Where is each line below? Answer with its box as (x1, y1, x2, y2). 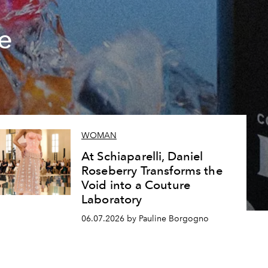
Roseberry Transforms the (81, 163, 223, 178)
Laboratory (81, 192, 142, 207)
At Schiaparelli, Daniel (81, 149, 203, 164)
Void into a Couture (81, 178, 191, 193)
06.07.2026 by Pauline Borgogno (81, 214, 209, 224)
